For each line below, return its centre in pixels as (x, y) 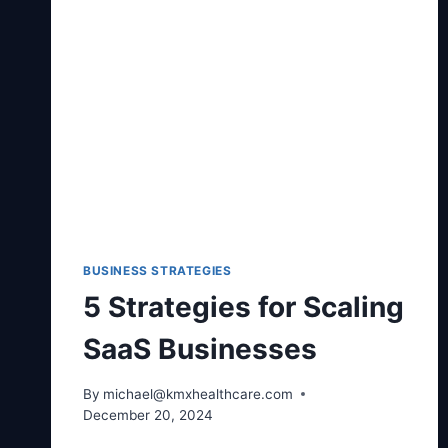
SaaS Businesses (200, 349)
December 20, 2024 (148, 414)
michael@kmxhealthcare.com (198, 393)
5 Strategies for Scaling (243, 307)
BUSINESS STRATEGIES (157, 271)
